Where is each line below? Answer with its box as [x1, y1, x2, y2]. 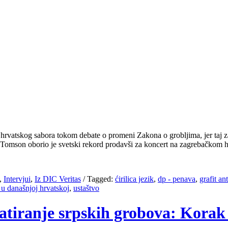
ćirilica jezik [115, 174, 154, 183]
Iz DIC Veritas [35, 174, 81, 183]
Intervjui [4, 174, 31, 183]
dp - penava [158, 174, 195, 183]
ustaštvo [73, 183, 99, 192]
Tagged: [87, 174, 113, 183]
